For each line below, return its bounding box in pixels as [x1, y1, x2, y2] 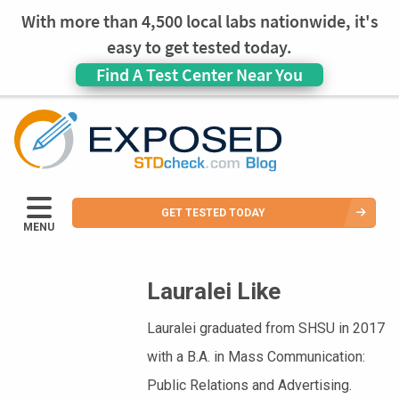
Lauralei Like [147, 277, 281, 305]
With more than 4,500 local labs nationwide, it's [20, 11, 379, 32]
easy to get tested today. [107, 37, 292, 58]
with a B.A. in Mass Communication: [147, 347, 365, 365]
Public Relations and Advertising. [147, 376, 352, 394]
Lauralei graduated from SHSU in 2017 [147, 319, 385, 337]
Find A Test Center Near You [96, 63, 303, 86]
